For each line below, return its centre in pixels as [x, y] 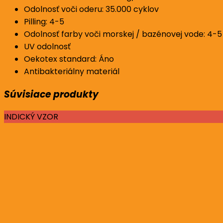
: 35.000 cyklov [130, 9]
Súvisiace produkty [51, 94]
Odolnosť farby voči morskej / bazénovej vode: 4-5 [123, 34]
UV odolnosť [47, 46]
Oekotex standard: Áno [69, 59]
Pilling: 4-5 [44, 21]
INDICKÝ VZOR [31, 117]
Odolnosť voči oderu [63, 9]
